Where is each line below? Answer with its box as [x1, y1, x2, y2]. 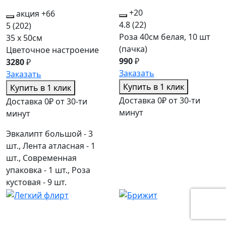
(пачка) [119, 43, 147, 55]
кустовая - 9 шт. [6, 176, 67, 188]
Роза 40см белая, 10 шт [119, 31, 210, 43]
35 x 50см [6, 32, 42, 43]
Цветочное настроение [6, 44, 99, 55]
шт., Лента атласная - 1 [6, 140, 95, 151]
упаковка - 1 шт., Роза [6, 164, 90, 176]
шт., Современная [6, 152, 77, 163]
